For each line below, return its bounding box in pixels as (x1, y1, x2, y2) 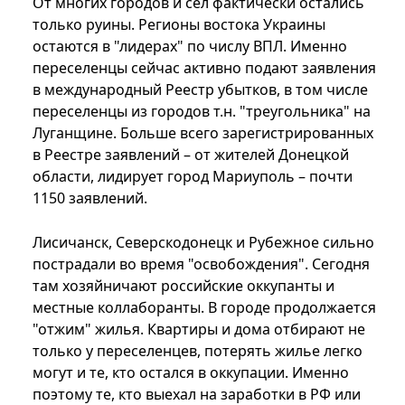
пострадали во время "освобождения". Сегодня (33, 254, 370, 275)
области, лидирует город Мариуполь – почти (33, 166, 353, 187)
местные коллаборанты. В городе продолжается (33, 297, 376, 318)
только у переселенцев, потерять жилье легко (33, 341, 363, 362)
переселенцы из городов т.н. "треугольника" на (33, 101, 371, 122)
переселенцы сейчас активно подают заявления (33, 58, 376, 79)
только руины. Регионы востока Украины (33, 14, 325, 35)
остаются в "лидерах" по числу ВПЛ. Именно (33, 36, 347, 57)
